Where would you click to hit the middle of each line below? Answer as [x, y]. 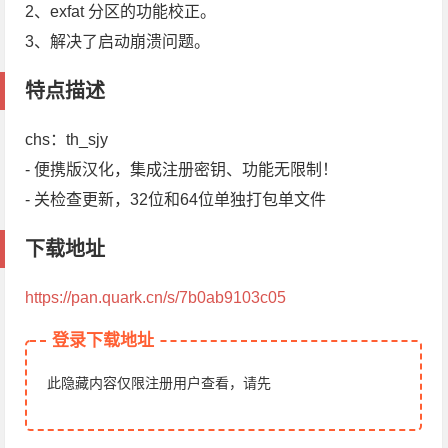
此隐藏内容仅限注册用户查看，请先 [159, 383]
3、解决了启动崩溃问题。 [118, 42]
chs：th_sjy [67, 140]
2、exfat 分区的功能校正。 [121, 12]
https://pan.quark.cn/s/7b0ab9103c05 [156, 298]
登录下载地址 [103, 341]
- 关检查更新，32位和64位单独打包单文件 [176, 200]
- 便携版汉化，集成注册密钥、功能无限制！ [182, 170]
